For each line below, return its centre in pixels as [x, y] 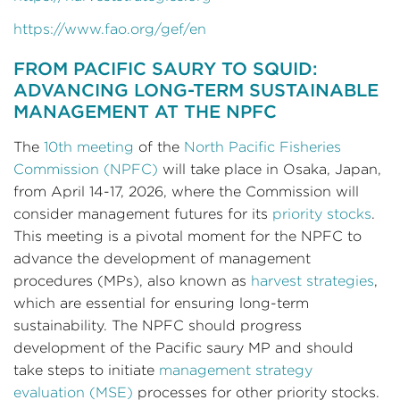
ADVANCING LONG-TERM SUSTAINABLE [196, 90]
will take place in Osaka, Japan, [270, 169]
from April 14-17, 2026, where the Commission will [186, 192]
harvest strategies [312, 281]
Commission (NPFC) [86, 169]
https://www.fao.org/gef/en [110, 29]
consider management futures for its [143, 214]
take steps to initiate [86, 370]
